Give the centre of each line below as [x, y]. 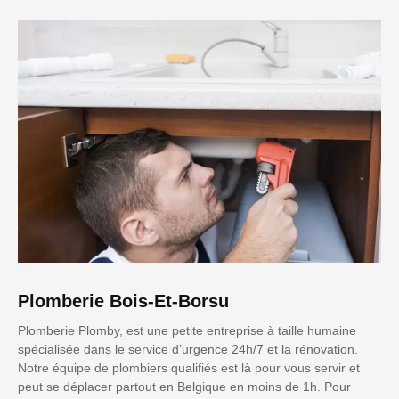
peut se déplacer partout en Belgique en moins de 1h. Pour [184, 387]
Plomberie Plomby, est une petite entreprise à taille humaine [187, 331]
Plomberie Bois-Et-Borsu [123, 301]
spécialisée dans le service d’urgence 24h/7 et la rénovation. [188, 350]
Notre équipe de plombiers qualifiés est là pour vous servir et [189, 368]
